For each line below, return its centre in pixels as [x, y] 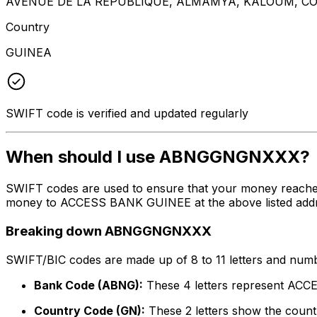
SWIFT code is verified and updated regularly [127, 113]
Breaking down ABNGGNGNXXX [109, 231]
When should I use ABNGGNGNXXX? [158, 157]
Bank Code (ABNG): [88, 285]
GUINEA [29, 52]
